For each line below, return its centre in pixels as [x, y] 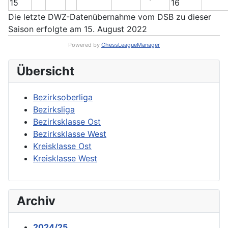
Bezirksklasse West [70, 134]
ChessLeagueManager [131, 45]
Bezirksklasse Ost [67, 122]
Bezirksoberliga [63, 97]
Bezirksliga [54, 109]
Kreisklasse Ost [62, 146]
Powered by [85, 45]
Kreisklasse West [65, 158]
